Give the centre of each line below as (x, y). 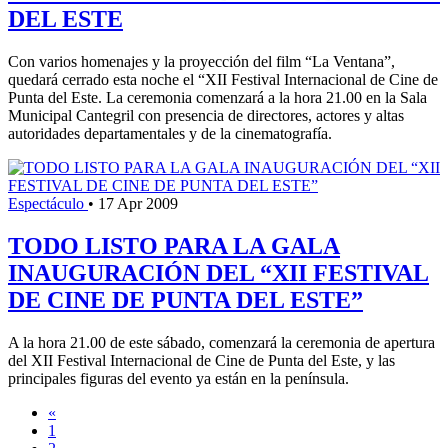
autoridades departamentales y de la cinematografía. (170, 133)
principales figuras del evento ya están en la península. (178, 378)
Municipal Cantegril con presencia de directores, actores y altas (206, 115)
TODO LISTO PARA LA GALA (174, 245)
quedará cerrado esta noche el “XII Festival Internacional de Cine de (223, 79)
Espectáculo (48, 203)
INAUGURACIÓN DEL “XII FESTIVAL (218, 272)
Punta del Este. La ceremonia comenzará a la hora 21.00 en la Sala (217, 97)
